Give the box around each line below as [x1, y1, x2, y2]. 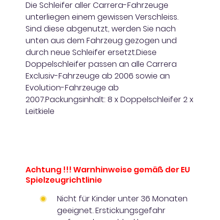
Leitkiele [26, 105, 55, 117]
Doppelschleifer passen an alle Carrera [26, 58, 177, 70]
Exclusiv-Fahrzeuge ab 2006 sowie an [26, 70, 170, 82]
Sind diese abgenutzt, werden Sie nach [26, 23, 176, 34]
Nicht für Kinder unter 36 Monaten [57, 192, 188, 204]
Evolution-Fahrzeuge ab [26, 82, 119, 93]
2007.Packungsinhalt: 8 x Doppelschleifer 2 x [26, 93, 193, 105]
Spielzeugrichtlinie [26, 174, 102, 186]
